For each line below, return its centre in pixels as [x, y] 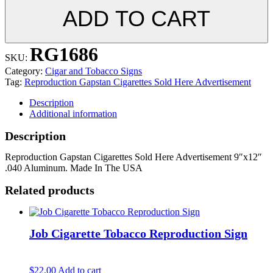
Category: [25, 71]
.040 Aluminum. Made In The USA [74, 168]
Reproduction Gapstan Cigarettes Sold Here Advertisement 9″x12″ [133, 157]
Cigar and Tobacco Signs [94, 71]
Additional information [73, 114]
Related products [50, 190]
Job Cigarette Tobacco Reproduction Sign [138, 234]
